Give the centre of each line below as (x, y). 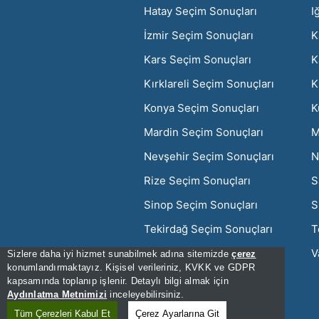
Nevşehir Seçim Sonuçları (209, 156)
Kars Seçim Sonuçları (198, 59)
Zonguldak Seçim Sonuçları (213, 277)
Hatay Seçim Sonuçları (200, 11)
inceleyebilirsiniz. (146, 294)
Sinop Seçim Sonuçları (201, 204)
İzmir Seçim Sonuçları (199, 35)
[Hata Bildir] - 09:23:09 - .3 (211, 308)
